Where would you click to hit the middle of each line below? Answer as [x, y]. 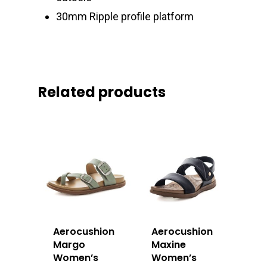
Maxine [169, 245]
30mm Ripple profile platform [125, 17]
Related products [102, 92]
